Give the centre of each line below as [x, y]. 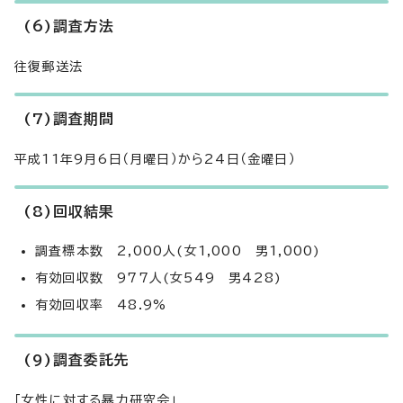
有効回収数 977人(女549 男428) [159, 278]
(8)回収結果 [69, 211]
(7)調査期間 [69, 119]
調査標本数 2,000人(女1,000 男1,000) [178, 251]
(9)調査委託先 [77, 360]
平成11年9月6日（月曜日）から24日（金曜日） [155, 159]
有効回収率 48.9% [101, 305]
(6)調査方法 [69, 26]
